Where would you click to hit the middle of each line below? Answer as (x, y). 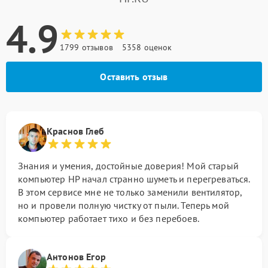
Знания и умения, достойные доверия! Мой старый (128, 166)
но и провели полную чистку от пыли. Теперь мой (124, 205)
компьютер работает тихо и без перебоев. (109, 218)
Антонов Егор (76, 257)
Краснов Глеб (75, 131)
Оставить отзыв (134, 77)
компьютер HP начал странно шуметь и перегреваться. (134, 179)
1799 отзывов (86, 47)
